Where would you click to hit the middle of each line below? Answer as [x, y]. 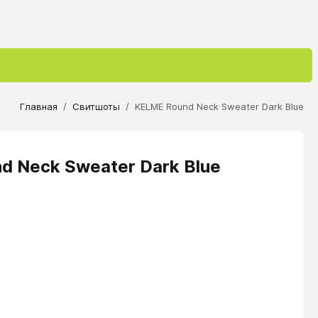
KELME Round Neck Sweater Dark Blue [219, 106]
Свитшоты [96, 106]
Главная [39, 106]
